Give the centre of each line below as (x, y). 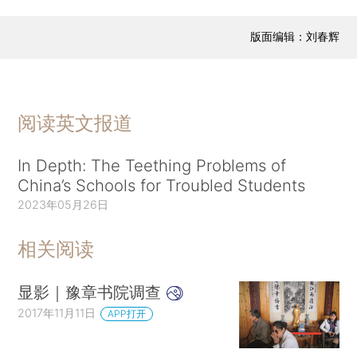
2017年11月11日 (57, 313)
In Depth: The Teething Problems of (152, 166)
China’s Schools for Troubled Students (162, 186)
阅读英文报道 (75, 124)
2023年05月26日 (63, 205)
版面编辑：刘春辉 (294, 36)
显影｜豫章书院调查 (92, 292)
